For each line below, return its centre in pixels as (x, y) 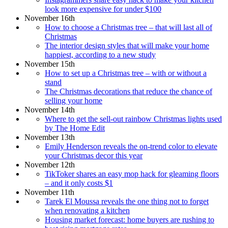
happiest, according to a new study (100, 54)
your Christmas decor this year (94, 155)
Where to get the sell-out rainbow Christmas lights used (133, 119)
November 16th (50, 18)
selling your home (74, 100)
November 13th (50, 137)
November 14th (50, 109)
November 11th (49, 192)
